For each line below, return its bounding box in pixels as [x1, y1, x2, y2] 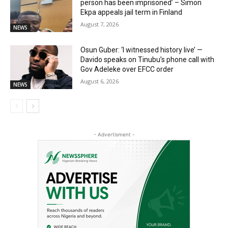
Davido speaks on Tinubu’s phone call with [80, 55, 215, 64]
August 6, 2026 [80, 77, 119, 85]
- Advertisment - [93, 131, 135, 137]
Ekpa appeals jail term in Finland [80, 8, 183, 17]
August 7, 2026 [80, 20, 119, 28]
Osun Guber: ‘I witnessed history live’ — [80, 46, 203, 54]
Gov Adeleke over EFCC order [80, 65, 174, 74]
